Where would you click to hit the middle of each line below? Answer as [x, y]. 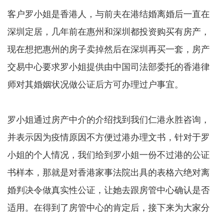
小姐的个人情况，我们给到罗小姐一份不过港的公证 [109, 154]
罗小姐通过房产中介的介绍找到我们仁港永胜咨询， [109, 119]
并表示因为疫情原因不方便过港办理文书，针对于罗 [109, 137]
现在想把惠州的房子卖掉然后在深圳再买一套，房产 [109, 49]
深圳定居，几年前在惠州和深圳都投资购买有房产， [109, 31]
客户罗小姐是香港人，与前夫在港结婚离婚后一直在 [109, 13]
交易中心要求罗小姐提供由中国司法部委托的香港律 [109, 66]
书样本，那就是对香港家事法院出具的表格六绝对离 [109, 172]
